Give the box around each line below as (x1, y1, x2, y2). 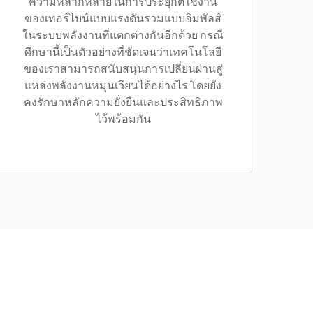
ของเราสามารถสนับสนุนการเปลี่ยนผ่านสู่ (23, 64, 223, 75)
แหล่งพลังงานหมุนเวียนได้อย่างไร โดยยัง (24, 80, 221, 92)
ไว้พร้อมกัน (95, 114, 151, 125)
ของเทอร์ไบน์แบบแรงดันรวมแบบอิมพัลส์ (24, 13, 221, 24)
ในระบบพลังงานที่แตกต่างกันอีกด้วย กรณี (22, 30, 224, 41)
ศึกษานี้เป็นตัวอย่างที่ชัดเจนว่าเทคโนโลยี (24, 47, 221, 58)
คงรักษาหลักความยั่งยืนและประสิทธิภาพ (23, 97, 223, 108)
